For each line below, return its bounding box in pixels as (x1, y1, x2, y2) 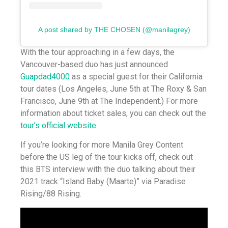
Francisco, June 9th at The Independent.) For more (20, 96, 198, 106)
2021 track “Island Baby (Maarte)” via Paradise (20, 177, 186, 187)
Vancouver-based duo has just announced (20, 60, 168, 70)
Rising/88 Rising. (20, 189, 81, 199)
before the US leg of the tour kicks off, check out (20, 152, 193, 162)
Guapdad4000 (20, 72, 70, 82)
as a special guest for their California (70, 72, 203, 82)
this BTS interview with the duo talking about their (20, 164, 195, 175)
